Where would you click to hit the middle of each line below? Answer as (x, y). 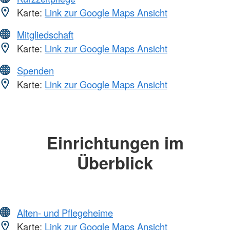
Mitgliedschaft (45, 35)
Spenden (35, 71)
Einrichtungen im (115, 143)
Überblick (115, 163)
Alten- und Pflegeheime (65, 212)
